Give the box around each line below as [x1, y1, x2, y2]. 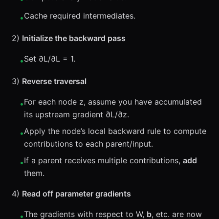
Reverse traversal [22, 76, 87, 86]
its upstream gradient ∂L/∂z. [24, 109, 129, 119]
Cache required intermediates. [24, 11, 135, 21]
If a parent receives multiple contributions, [24, 155, 183, 165]
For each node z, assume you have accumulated [24, 97, 202, 107]
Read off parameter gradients [22, 189, 131, 198]
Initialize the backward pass [22, 33, 126, 43]
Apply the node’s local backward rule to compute [24, 126, 206, 136]
